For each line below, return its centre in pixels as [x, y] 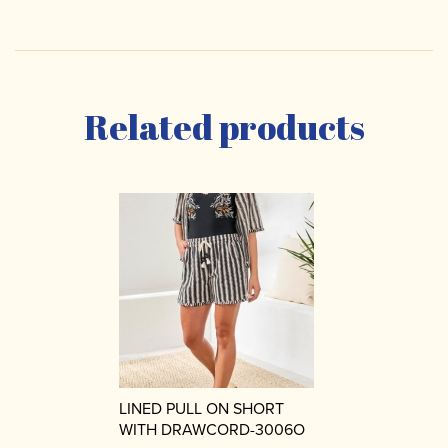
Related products [224, 126]
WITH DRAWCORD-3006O [212, 429]
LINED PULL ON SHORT [201, 408]
